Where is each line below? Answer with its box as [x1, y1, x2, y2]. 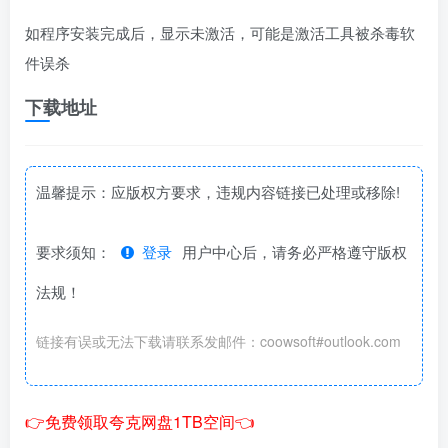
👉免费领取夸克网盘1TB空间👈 [25, 409, 255, 433]
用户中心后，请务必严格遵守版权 [182, 240, 407, 262]
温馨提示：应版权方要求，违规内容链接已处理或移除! [36, 180, 400, 202]
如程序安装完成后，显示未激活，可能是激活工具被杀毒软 [25, 21, 415, 43]
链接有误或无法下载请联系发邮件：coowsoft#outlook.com [36, 330, 401, 351]
